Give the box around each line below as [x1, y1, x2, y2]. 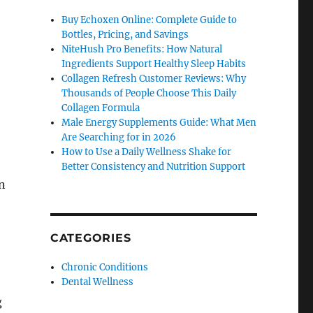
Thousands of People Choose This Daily [61, 87, 237, 99]
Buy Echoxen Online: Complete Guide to [61, 14, 238, 26]
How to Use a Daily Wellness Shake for [61, 146, 232, 158]
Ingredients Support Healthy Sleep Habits [61, 58, 247, 70]
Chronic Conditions [61, 261, 149, 273]
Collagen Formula [61, 102, 140, 114]
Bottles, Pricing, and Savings [61, 29, 189, 41]
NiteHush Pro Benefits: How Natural [61, 43, 223, 55]
